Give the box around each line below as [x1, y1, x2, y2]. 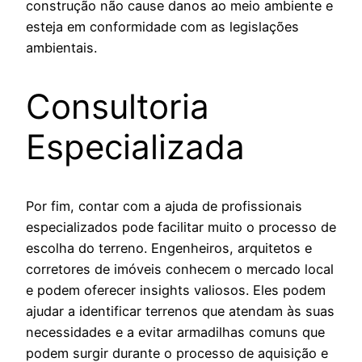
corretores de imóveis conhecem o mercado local [26, 261, 334, 278]
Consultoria [26, 86, 209, 128]
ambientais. [26, 40, 97, 57]
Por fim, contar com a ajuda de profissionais [26, 198, 302, 215]
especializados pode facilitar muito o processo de [26, 219, 336, 236]
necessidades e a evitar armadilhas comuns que [26, 324, 325, 341]
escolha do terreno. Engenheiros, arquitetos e [26, 240, 312, 257]
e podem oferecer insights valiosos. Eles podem [26, 282, 326, 299]
